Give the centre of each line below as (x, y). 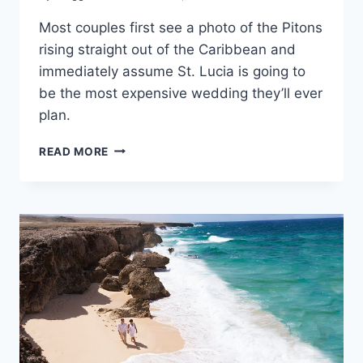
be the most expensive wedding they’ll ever (181, 93)
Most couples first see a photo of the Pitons (181, 27)
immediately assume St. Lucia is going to (172, 71)
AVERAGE (136, 147)
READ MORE (74, 151)
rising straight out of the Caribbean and (167, 49)
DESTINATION (149, 215)
